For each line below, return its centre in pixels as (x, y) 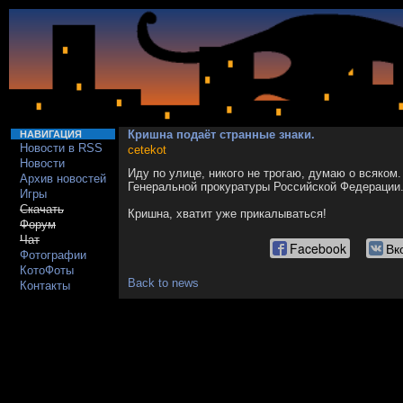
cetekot (147, 150)
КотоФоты (47, 270)
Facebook (318, 248)
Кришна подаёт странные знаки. (221, 134)
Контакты (45, 286)
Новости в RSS (61, 148)
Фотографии (53, 255)
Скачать (42, 209)
